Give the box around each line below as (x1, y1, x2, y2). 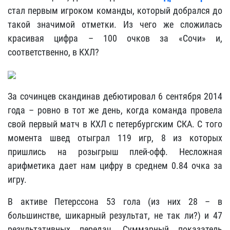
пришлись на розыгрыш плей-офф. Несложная (8, 146, 222, 157)
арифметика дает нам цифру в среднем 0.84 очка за (8, 160, 222, 171)
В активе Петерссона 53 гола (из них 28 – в (8, 196, 222, 207)
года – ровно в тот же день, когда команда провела (8, 105, 222, 116)
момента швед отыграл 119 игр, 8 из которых (8, 132, 222, 143)
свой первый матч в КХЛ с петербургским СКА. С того (8, 119, 222, 129)
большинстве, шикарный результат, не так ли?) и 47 (8, 210, 222, 221)
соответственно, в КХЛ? (8, 47, 99, 57)
